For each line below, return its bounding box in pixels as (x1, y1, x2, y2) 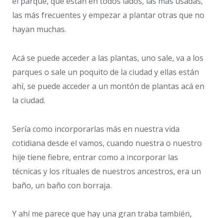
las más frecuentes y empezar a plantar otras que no (12, 10, 204, 21)
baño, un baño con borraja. (12, 180, 111, 191)
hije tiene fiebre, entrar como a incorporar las (12, 151, 178, 163)
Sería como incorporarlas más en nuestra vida (12, 123, 180, 134)
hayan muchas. (12, 24, 66, 35)
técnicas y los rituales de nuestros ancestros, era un (12, 165, 201, 177)
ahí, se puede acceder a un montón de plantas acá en (12, 80, 204, 91)
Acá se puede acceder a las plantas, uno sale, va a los (12, 52, 203, 63)
